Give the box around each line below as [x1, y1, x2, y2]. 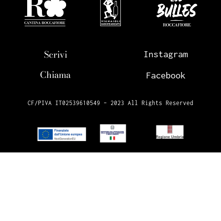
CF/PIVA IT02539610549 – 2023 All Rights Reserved [28, 99, 193, 106]
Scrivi [43, 47, 67, 61]
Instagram [144, 48, 188, 59]
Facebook [146, 70, 185, 80]
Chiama [40, 68, 71, 81]
